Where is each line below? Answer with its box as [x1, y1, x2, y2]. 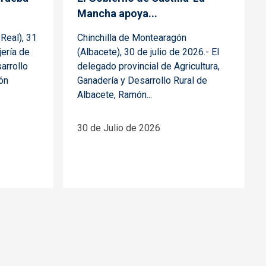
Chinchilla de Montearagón [77, 31, 186, 43]
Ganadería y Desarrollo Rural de [77, 74, 207, 86]
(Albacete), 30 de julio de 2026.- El [77, 46, 219, 58]
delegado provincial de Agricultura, [77, 60, 220, 72]
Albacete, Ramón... [77, 88, 152, 100]
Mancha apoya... [77, 7, 157, 20]
